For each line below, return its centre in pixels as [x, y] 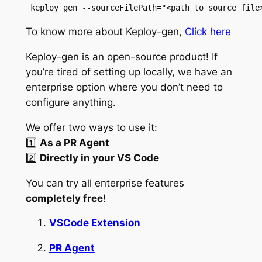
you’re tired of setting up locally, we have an [129, 72]
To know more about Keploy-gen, [105, 32]
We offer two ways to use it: [91, 127]
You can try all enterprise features [105, 183]
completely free [64, 198]
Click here [208, 32]
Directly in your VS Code [99, 158]
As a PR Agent [74, 142]
